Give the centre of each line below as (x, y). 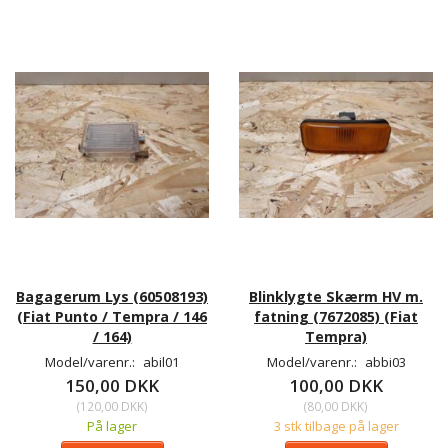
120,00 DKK (111, 405)
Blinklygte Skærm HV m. (336, 296)
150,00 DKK (112, 385)
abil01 (161, 361)
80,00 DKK (335, 405)
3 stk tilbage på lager (336, 425)
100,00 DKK (336, 385)
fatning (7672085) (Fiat (336, 316)
